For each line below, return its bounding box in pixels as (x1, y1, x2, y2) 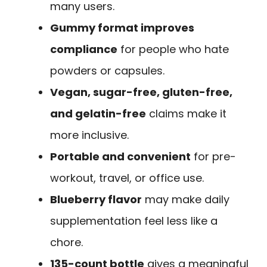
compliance (50, 41, 117, 57)
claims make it (146, 105, 226, 121)
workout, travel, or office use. (50, 170, 204, 185)
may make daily (142, 191, 229, 207)
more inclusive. (50, 127, 129, 142)
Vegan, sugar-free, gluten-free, (50, 84, 232, 100)
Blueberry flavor (50, 191, 142, 207)
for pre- (191, 148, 236, 164)
